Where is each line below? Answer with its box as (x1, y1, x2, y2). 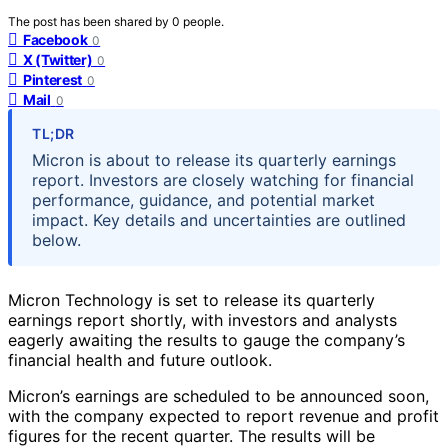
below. (32, 229, 81, 250)
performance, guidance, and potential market (32, 189, 375, 210)
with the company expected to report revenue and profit (8, 405, 439, 426)
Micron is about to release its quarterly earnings (32, 149, 396, 170)
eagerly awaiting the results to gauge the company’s (8, 329, 405, 350)
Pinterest (23, 70, 82, 88)
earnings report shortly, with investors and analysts (8, 309, 397, 330)
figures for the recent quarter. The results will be (8, 425, 375, 446)
